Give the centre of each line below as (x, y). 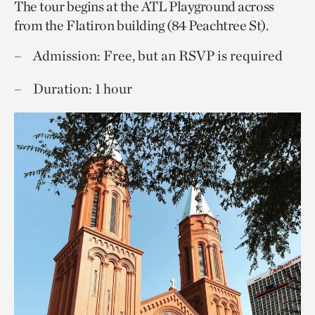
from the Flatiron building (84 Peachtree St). (141, 25)
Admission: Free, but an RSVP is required (158, 55)
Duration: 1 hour (83, 88)
